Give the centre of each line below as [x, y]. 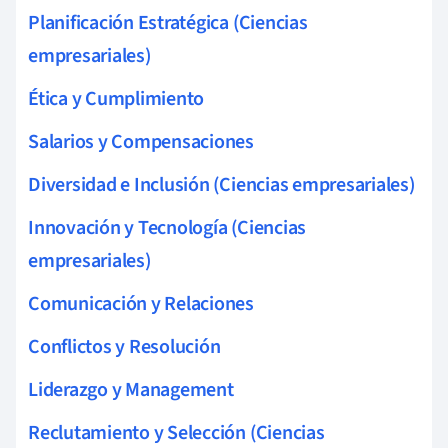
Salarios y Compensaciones [141, 141]
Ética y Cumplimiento [116, 98]
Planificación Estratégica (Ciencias [168, 22]
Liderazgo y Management [131, 389]
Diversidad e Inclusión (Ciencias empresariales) [221, 184]
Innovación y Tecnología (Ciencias [167, 227]
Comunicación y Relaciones [141, 303]
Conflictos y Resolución [124, 346]
